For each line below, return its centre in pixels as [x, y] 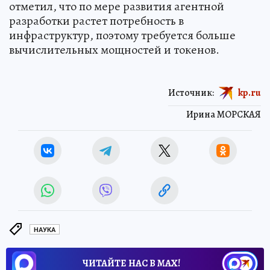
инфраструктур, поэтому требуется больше [122, 36]
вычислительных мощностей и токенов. [114, 50]
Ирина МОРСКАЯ [224, 115]
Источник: [191, 93]
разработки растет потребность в [96, 21]
